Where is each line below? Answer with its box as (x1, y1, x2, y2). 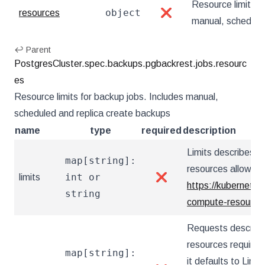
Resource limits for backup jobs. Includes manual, (14, 92, 218, 102)
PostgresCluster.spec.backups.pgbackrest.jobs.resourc (14, 59, 247, 69)
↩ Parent (14, 45, 51, 54)
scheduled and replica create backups (14, 108, 170, 118)
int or (65, 172, 101, 183)
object (105, 7, 141, 18)
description (183, 125, 236, 135)
